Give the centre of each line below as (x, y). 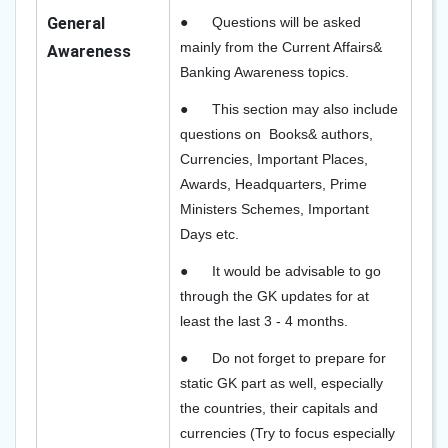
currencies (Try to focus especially (287, 433)
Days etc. (209, 234)
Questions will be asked (286, 22)
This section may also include (305, 109)
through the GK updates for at (274, 296)
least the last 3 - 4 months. (264, 321)
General (76, 23)
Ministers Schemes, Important (274, 209)
